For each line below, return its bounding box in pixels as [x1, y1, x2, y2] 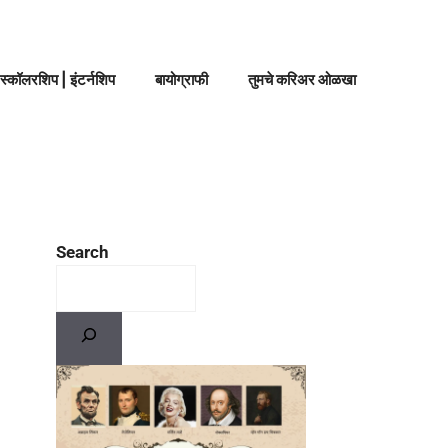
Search [56, 242, 109, 262]
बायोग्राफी [155, 70, 208, 89]
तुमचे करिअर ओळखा [248, 70, 356, 89]
